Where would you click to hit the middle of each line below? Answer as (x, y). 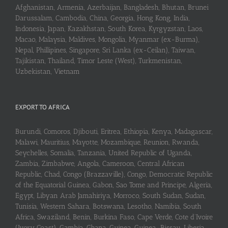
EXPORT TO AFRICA (42, 107)
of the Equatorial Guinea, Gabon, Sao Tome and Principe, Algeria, (114, 185)
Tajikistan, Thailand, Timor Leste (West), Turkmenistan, (99, 61)
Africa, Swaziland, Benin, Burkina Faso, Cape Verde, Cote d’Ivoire (114, 217)
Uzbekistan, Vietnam (48, 72)
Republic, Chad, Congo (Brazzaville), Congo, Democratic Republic (114, 175)
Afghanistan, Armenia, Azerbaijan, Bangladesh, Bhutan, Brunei (112, 8)
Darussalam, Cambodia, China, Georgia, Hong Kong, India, (103, 18)
